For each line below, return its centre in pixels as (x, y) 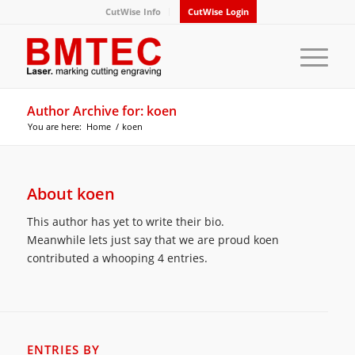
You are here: (54, 126)
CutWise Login (219, 11)
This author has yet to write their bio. (125, 221)
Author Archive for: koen (101, 111)
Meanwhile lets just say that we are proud (140, 239)
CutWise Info (134, 11)
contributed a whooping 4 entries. (117, 258)
